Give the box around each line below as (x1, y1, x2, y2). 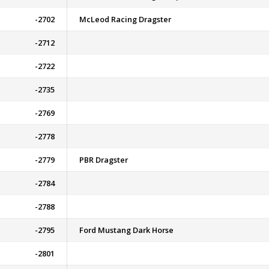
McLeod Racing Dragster (79, 14, 171, 25)
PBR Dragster (79, 154, 128, 165)
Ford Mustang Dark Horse (79, 225, 174, 235)
